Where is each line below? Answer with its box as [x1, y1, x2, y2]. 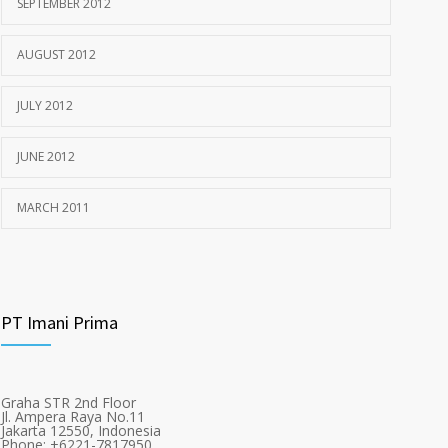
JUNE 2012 [17, 148, 75, 165]
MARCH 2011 [17, 199, 90, 216]
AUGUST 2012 [17, 46, 96, 63]
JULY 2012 [17, 97, 73, 114]
